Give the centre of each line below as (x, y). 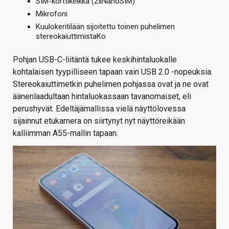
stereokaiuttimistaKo (71, 36)
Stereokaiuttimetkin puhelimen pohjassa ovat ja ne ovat (111, 84)
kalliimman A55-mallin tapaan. (65, 133)
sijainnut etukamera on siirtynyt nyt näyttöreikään (99, 121)
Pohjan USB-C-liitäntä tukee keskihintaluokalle (95, 60)
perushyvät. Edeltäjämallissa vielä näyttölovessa (99, 109)
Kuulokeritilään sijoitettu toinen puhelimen (105, 27)
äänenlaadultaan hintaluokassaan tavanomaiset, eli (102, 96)
